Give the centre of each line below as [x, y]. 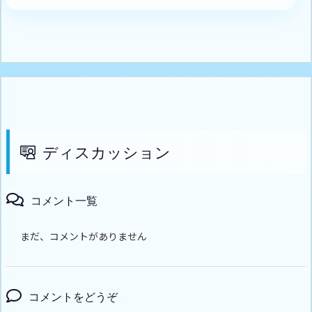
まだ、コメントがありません [84, 236]
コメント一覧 [64, 200]
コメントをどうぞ [73, 296]
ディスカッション [107, 151]
